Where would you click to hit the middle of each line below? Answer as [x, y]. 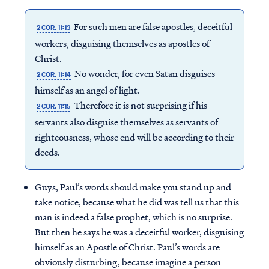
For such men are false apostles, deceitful [153, 27]
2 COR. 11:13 [53, 28]
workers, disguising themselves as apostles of [122, 44]
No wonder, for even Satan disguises [144, 74]
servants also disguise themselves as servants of [126, 122]
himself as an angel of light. [87, 90]
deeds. [47, 152]
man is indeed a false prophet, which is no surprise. [134, 217]
